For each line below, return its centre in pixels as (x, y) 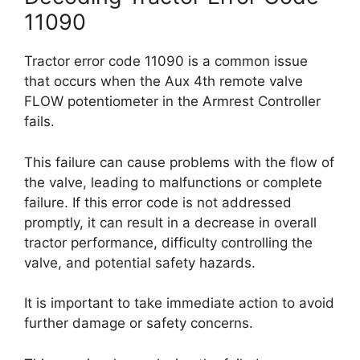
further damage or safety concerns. (139, 323)
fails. (39, 121)
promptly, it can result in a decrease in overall (170, 222)
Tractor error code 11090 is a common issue (166, 61)
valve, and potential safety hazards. (140, 262)
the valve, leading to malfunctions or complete (173, 182)
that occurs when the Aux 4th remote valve (164, 81)
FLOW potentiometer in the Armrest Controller (172, 101)
